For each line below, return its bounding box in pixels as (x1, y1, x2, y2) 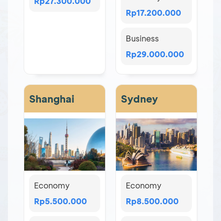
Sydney (121, 92, 158, 106)
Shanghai (29, 92, 74, 106)
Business (126, 33, 159, 44)
